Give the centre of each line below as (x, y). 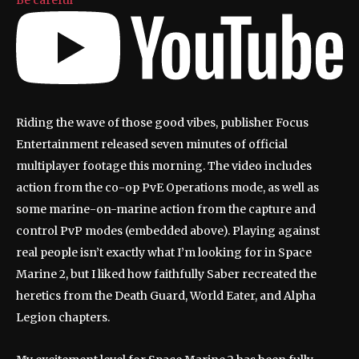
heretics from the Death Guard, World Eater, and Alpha (166, 295)
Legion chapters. (63, 317)
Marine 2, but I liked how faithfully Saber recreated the (166, 274)
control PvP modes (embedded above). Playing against (168, 230)
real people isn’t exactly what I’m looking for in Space (164, 252)
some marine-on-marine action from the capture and (166, 209)
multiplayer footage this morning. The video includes (164, 165)
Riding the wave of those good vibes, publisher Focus (162, 122)
